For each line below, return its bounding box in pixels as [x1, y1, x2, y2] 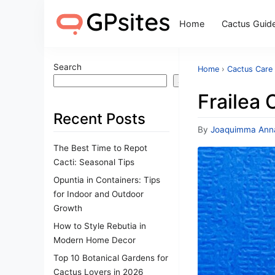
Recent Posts [53, 110, 145, 128]
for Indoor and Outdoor [53, 188, 144, 199]
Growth [53, 203, 82, 213]
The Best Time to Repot [53, 142, 147, 153]
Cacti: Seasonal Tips [53, 157, 134, 167]
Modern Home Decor [53, 234, 136, 245]
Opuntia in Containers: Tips [53, 174, 160, 185]
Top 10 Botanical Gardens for [53, 252, 168, 263]
